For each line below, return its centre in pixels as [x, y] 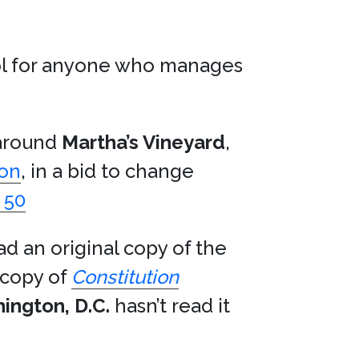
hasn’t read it [170, 306]
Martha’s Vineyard [143, 142]
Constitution [125, 277]
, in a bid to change [107, 171]
